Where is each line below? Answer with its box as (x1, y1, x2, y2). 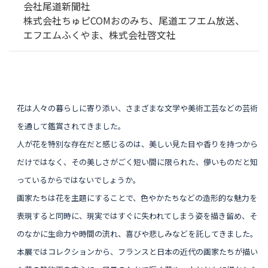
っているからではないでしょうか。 (17, 174, 141, 186)
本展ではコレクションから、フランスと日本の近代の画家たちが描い (17, 246, 258, 258)
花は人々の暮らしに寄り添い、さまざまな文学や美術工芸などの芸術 (17, 102, 258, 114)
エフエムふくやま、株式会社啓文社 (23, 27, 176, 42)
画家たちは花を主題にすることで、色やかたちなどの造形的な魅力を (17, 192, 258, 204)
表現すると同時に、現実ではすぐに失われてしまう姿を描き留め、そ (17, 210, 258, 222)
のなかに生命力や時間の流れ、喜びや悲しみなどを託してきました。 (17, 228, 258, 240)
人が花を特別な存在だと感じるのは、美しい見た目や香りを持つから (17, 138, 258, 150)
